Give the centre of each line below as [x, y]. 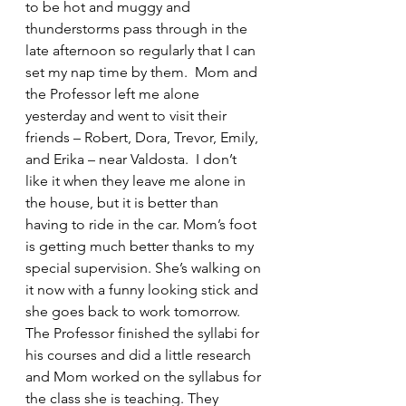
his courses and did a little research [140, 355]
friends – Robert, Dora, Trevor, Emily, [144, 137]
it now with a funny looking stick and [144, 290]
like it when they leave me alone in [137, 181]
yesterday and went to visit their [128, 116]
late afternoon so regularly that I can [142, 50]
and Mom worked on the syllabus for [145, 377]
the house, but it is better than [124, 203]
